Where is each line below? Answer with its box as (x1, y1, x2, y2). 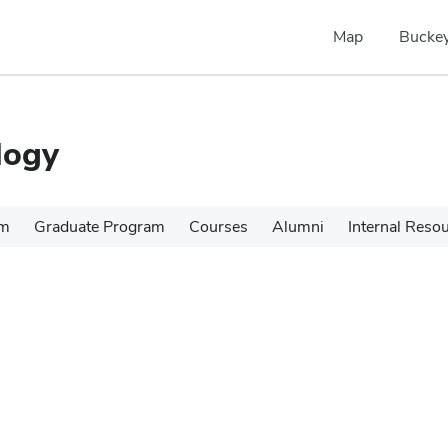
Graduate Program (34, 216, 165, 237)
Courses (189, 216, 248, 237)
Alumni (272, 216, 324, 237)
